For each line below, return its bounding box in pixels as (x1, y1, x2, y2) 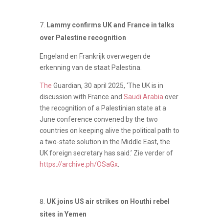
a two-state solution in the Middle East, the (39, 137, 170, 146)
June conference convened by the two (39, 115, 158, 123)
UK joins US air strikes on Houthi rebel (46, 197, 170, 205)
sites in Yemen (39, 210, 87, 218)
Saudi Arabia (123, 92, 163, 101)
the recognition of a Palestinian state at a (39, 104, 166, 112)
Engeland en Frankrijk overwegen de (39, 52, 151, 60)
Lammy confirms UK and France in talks (46, 21, 175, 29)
